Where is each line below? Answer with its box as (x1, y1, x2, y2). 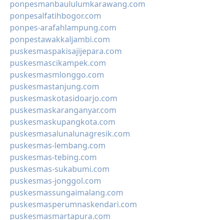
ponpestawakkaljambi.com (10, 34, 110, 45)
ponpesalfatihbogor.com (10, 10, 101, 21)
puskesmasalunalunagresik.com (10, 128, 130, 139)
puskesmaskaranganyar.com (10, 105, 116, 115)
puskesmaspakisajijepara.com (10, 46, 122, 56)
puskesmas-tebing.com (10, 152, 97, 163)
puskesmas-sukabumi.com (10, 164, 110, 174)
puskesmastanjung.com (10, 81, 99, 92)
